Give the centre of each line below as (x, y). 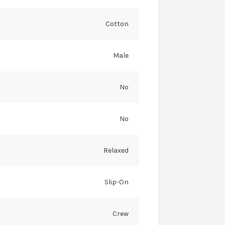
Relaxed (116, 151)
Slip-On (116, 182)
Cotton (117, 24)
